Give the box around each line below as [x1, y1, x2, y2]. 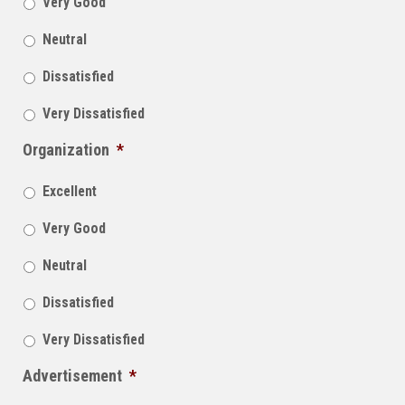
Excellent [42, 182, 97, 200]
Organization [23, 139, 109, 159]
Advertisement [23, 365, 122, 385]
